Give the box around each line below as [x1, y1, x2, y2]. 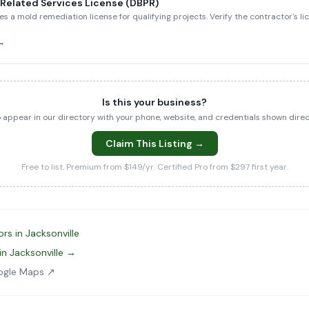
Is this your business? [102, 96, 207, 108]
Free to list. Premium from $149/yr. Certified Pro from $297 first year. [21, 161, 288, 172]
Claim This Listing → [105, 137, 204, 150]
